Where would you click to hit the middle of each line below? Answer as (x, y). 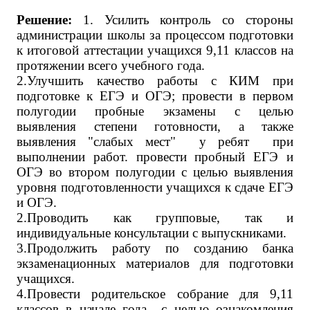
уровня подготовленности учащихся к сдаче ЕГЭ (155, 187)
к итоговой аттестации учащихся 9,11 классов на (155, 50)
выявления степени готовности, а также (155, 126)
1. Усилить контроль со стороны (183, 20)
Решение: (44, 20)
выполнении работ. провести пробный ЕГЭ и (155, 157)
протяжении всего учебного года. (111, 65)
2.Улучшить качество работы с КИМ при (155, 81)
